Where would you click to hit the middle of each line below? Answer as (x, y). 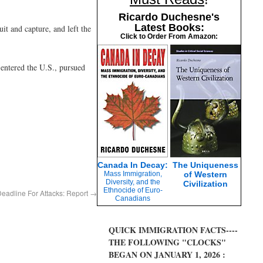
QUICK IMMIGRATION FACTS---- (173, 230)
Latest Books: (169, 28)
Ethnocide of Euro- (133, 190)
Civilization (205, 184)
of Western (205, 174)
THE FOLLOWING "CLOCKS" (167, 242)
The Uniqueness (205, 165)
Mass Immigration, (133, 174)
